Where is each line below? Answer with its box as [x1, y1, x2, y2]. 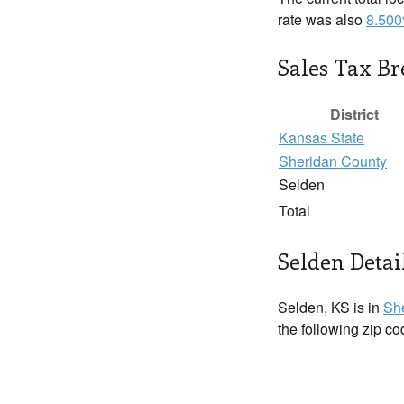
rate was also [278, 9, 366, 30]
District [330, 104, 379, 124]
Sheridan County [279, 151, 387, 171]
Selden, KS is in [278, 297, 383, 317]
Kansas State [279, 127, 364, 148]
